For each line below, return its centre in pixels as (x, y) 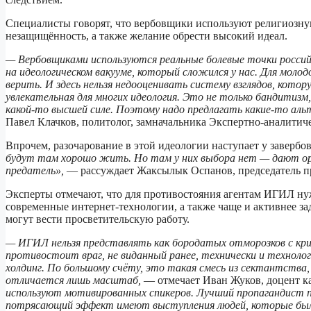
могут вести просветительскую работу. (98, 219)
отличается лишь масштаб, (73, 280)
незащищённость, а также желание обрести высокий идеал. (146, 35)
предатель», (35, 170)
